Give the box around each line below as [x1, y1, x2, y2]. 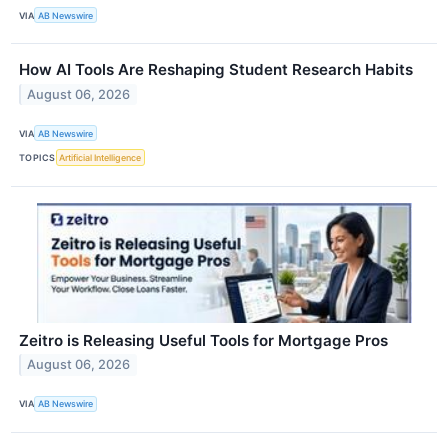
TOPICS [19, 151, 56, 163]
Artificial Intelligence [59, 151, 142, 163]
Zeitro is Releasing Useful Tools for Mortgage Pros [19, 330, 388, 350]
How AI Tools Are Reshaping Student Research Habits [19, 60, 413, 80]
